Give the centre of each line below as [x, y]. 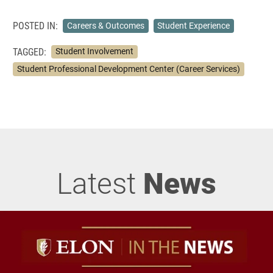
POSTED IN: [35, 26]
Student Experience [194, 25]
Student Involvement [94, 51]
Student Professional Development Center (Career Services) [128, 69]
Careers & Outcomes [105, 25]
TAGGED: [30, 51]
